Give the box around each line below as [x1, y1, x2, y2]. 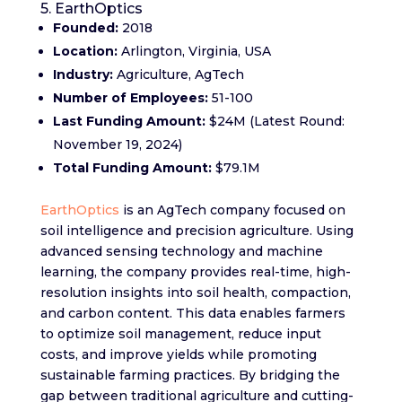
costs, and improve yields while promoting [39, 346, 317, 363]
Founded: [52, 20, 118, 37]
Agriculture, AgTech [112, 66, 244, 83]
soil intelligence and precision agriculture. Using [39, 223, 354, 240]
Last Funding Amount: [52, 113, 205, 130]
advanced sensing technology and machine [39, 243, 323, 260]
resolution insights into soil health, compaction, [39, 284, 351, 301]
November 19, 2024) [52, 136, 182, 153]
